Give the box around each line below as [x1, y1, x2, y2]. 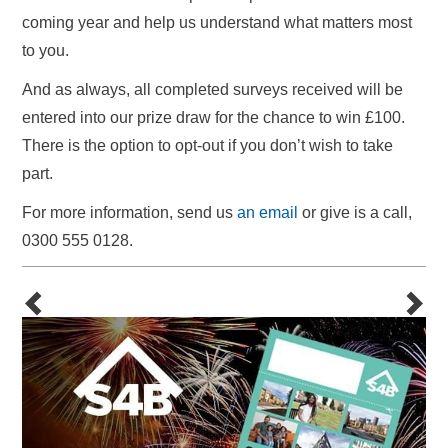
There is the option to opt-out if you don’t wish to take [22, 137, 393, 154]
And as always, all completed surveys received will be [22, 81, 403, 98]
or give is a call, [298, 204, 412, 221]
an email [237, 204, 298, 221]
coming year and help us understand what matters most [22, 14, 412, 31]
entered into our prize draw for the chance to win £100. [22, 109, 405, 126]
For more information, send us [22, 204, 237, 221]
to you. [22, 42, 69, 59]
